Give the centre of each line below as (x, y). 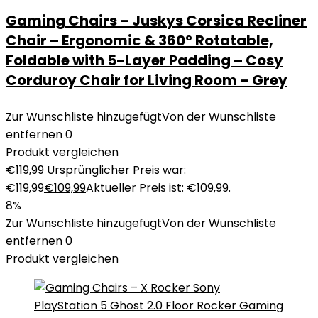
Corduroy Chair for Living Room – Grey (147, 80)
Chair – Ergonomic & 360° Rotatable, (139, 40)
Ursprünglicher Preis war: (116, 170)
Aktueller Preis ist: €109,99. (158, 188)
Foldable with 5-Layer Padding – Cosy (144, 60)
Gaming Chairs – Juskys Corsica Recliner (156, 21)
